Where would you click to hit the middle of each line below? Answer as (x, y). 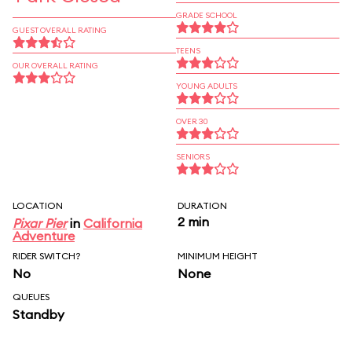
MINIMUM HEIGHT (218, 256)
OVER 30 (192, 121)
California (113, 223)
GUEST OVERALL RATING (60, 30)
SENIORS (193, 157)
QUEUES (31, 297)
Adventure (44, 236)
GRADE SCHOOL (207, 15)
